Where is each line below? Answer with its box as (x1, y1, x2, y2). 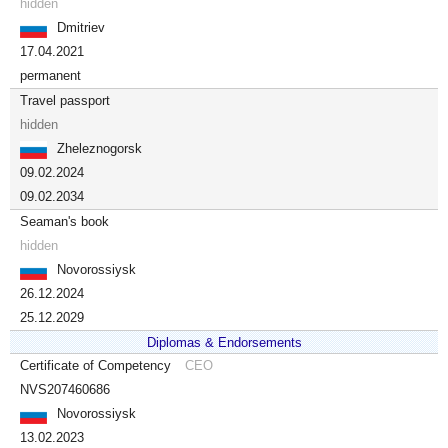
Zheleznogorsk (57, 141, 142, 156)
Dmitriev (57, 20, 105, 35)
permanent (20, 68, 81, 83)
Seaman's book (20, 214, 109, 229)
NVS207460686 (20, 382, 110, 397)
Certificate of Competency (20, 358, 175, 373)
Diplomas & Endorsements (146, 335, 302, 350)
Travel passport (20, 93, 110, 108)
